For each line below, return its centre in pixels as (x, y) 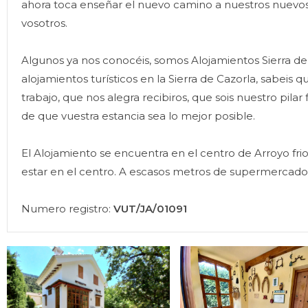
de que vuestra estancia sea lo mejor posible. (138, 116)
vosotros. (44, 23)
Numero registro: (67, 209)
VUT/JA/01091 (150, 209)
